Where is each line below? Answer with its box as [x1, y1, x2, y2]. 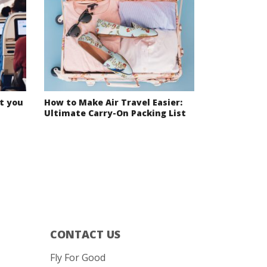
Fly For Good [49, 251, 105, 265]
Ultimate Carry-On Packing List [44, 107, 186, 119]
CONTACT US [49, 227, 120, 242]
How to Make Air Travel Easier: [44, 97, 182, 108]
